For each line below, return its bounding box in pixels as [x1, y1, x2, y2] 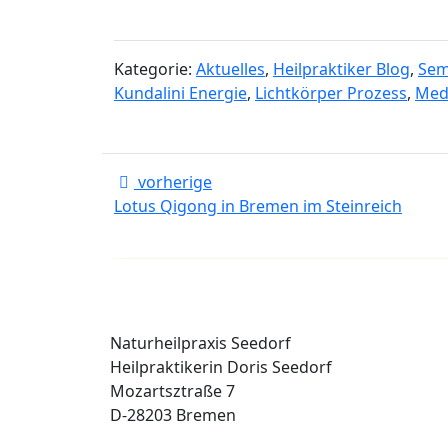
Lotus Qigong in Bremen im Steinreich [114, 195, 402, 217]
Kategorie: [114, 58, 196, 80]
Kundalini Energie [114, 82, 247, 104]
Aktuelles [196, 58, 265, 80]
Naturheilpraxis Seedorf [110, 332, 291, 354]
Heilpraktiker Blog [273, 58, 410, 80]
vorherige [134, 171, 212, 193]
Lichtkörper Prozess [255, 82, 407, 104]
